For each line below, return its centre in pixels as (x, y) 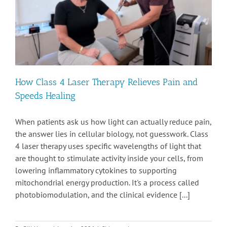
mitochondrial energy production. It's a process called (107, 183)
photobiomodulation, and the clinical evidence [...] (103, 195)
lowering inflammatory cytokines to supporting (96, 171)
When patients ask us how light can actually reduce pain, (113, 122)
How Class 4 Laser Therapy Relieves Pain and (106, 82)
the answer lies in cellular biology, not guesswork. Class (112, 134)
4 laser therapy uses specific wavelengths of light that (108, 146)
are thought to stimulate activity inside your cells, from (109, 158)
